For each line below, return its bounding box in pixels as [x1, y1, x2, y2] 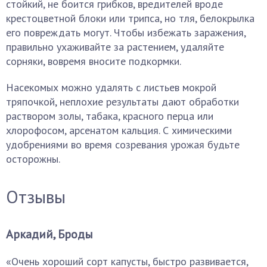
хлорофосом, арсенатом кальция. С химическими [6, 123, 232, 137]
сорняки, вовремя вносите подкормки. [6, 54, 181, 68]
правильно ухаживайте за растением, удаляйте [6, 40, 224, 54]
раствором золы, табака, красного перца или [6, 109, 213, 123]
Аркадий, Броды [6, 226, 93, 242]
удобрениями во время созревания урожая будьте [6, 138, 240, 151]
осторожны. [6, 152, 60, 166]
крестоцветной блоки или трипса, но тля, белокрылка [6, 11, 254, 25]
